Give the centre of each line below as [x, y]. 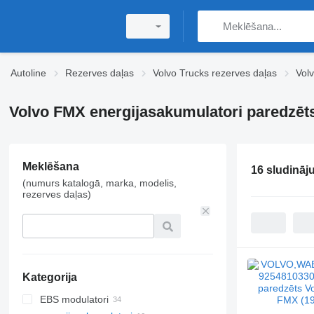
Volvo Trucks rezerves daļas [215, 73]
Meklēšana [50, 166]
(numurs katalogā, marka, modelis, [99, 183]
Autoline [28, 73]
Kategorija [49, 277]
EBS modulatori [74, 299]
